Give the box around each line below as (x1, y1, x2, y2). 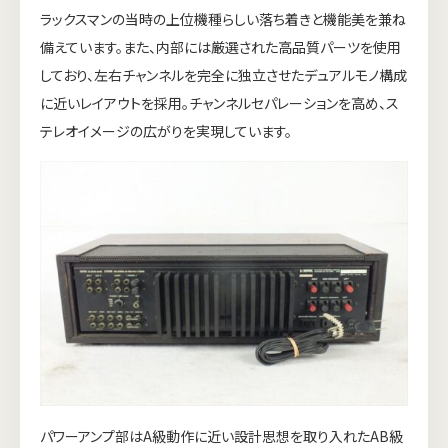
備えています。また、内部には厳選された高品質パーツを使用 (40, 36, 401, 57)
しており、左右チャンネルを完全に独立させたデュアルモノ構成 (40, 64, 407, 85)
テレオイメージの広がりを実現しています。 (40, 120, 292, 141)
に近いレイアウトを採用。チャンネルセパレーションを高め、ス (40, 92, 399, 113)
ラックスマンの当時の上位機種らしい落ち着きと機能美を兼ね (40, 8, 406, 29)
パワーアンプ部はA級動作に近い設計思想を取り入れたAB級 (40, 425, 403, 446)
